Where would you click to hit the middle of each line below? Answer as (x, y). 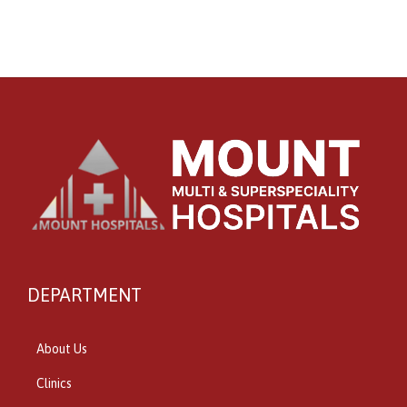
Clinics (54, 384)
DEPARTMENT (84, 295)
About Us (62, 349)
